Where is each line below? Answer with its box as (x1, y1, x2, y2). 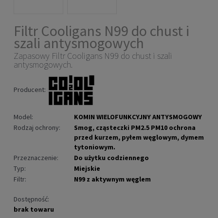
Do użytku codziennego (74, 153, 149, 163)
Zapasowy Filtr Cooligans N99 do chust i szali (14, 50, 172, 62)
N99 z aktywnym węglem (74, 175, 151, 184)
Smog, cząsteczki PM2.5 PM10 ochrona (74, 123, 196, 132)
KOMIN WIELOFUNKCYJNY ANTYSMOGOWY (74, 112, 202, 122)
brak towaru (14, 205, 54, 214)
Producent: (14, 85, 47, 94)
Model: (14, 112, 33, 122)
